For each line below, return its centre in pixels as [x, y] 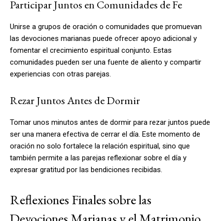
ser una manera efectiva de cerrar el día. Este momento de [105, 134]
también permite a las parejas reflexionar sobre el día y [98, 158]
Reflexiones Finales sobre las [81, 199]
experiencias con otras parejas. [60, 74]
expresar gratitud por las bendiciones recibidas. [86, 169]
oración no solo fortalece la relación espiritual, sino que [100, 146]
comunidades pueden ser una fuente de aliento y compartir [106, 62]
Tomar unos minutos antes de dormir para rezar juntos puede [110, 122]
